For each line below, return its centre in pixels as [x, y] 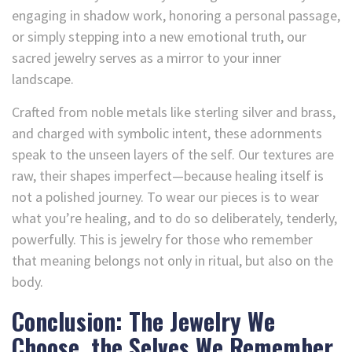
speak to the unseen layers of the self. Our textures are [173, 154]
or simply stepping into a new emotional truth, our [159, 36]
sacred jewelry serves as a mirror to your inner [147, 57]
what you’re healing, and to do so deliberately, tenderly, [174, 218]
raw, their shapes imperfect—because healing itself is [168, 175]
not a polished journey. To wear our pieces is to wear [165, 196]
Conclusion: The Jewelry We [143, 321]
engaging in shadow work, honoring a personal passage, [176, 15]
